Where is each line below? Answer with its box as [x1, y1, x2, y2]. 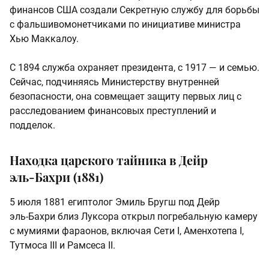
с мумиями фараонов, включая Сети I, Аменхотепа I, [10, 225, 244, 237]
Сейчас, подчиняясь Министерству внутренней [10, 76, 219, 88]
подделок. [10, 119, 55, 131]
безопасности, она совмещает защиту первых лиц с [10, 91, 241, 103]
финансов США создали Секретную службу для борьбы [10, 4, 259, 16]
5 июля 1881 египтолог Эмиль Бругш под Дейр [10, 196, 220, 208]
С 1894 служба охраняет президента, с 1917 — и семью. [10, 62, 259, 74]
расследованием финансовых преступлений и [10, 105, 216, 117]
